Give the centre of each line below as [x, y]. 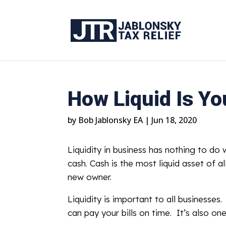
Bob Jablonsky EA [111, 120]
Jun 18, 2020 [174, 120]
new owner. [90, 177]
